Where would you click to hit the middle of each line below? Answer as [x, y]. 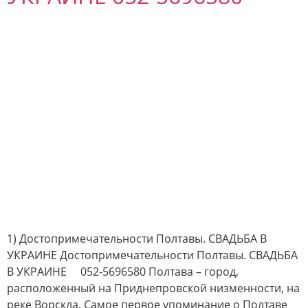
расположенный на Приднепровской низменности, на [153, 288]
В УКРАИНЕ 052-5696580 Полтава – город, [123, 271]
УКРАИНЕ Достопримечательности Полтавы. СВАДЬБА [152, 255]
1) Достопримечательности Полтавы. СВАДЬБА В [137, 238]
